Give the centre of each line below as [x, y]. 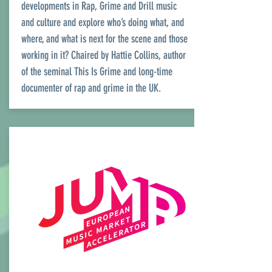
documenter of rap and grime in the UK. [91, 88]
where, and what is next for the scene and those [104, 39]
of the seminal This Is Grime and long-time [97, 72]
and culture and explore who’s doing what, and [103, 22]
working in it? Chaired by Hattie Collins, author [104, 55]
